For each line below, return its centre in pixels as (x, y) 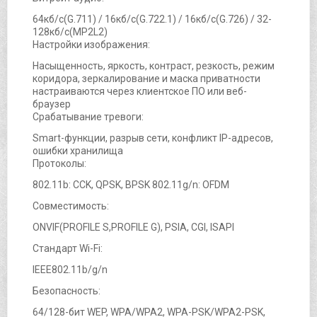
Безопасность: (67, 290)
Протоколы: (59, 163)
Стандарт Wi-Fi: (68, 248)
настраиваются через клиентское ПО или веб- (140, 91)
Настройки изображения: (91, 44)
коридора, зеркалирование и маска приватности (146, 78)
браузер (52, 104)
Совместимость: (71, 206)
